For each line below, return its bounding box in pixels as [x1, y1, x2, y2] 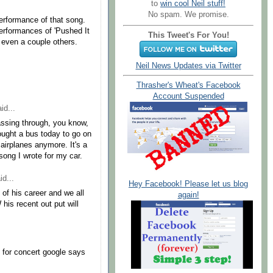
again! [177, 190, 199, 199]
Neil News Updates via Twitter [135, 61, 241, 70]
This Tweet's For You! [147, 30, 229, 40]
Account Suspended [152, 92, 224, 101]
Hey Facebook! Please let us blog [129, 179, 248, 188]
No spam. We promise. [147, 10, 229, 19]
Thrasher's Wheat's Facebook [136, 81, 241, 90]
